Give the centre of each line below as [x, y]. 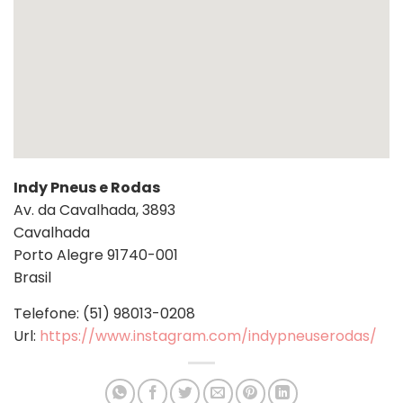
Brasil [32, 278]
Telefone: [48, 313]
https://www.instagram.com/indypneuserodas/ [208, 336]
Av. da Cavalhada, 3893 [94, 210]
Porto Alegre [60, 255]
